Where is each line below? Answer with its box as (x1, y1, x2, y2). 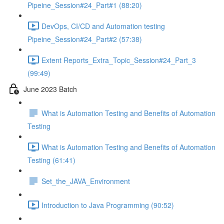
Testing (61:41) (27, 155, 75, 165)
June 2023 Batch (23, 83, 77, 94)
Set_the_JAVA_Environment (41, 175, 130, 186)
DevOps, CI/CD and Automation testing (41, 20, 165, 31)
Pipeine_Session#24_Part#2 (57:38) (27, 34, 142, 44)
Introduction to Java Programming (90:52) (41, 199, 174, 210)
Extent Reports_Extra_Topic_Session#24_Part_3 (41, 54, 196, 65)
